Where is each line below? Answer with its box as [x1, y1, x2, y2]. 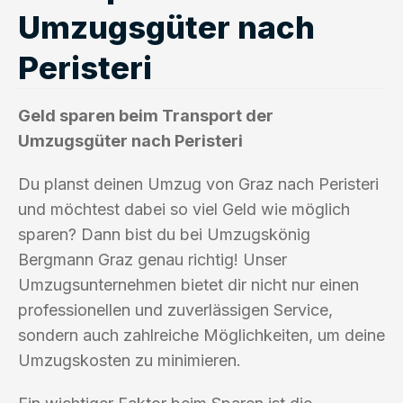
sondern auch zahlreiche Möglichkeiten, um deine [18, 325, 385, 345]
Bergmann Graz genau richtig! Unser [18, 249, 287, 269]
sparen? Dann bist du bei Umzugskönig [18, 224, 310, 244]
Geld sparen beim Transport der [18, 105, 273, 125]
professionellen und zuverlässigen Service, [18, 300, 333, 319]
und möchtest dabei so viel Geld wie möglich [18, 199, 350, 219]
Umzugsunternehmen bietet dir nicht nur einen [18, 274, 359, 294]
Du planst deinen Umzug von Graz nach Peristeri [18, 174, 379, 193]
